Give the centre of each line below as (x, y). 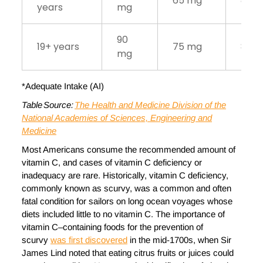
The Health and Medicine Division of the (150, 105)
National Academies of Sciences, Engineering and (117, 118)
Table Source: (48, 105)
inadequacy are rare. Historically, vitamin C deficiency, (125, 176)
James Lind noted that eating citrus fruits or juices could (128, 253)
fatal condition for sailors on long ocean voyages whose (127, 201)
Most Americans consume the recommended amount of (129, 150)
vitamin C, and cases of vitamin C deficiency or (112, 163)
